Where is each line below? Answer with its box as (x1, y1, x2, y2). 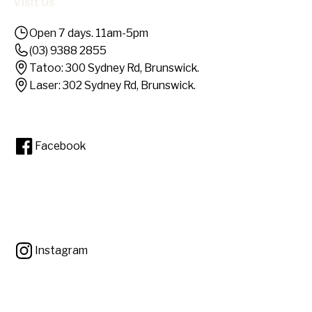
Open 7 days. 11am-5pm (29, 26, 149, 40)
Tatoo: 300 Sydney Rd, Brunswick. (29, 61, 200, 75)
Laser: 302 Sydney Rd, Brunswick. (29, 78, 196, 92)
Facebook (35, 139, 86, 153)
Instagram (35, 244, 88, 258)
